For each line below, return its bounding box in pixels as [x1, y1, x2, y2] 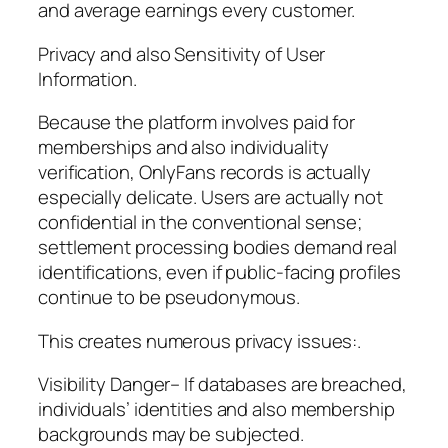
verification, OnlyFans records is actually [38, 159, 371, 186]
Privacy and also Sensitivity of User [38, 40, 326, 67]
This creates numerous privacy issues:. [38, 327, 362, 354]
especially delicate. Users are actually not [38, 184, 383, 211]
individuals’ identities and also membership [38, 396, 395, 423]
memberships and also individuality [38, 134, 329, 161]
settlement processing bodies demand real [38, 234, 397, 261]
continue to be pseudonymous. [38, 284, 301, 311]
